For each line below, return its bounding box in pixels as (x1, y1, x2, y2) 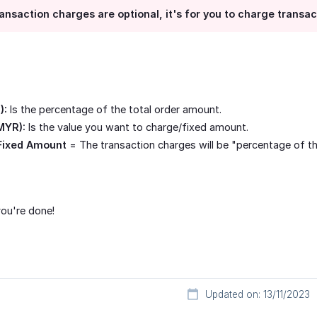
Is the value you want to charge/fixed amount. (25, 121, 248, 134)
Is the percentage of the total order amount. (7, 103, 221, 116)
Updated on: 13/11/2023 (205, 289, 310, 301)
